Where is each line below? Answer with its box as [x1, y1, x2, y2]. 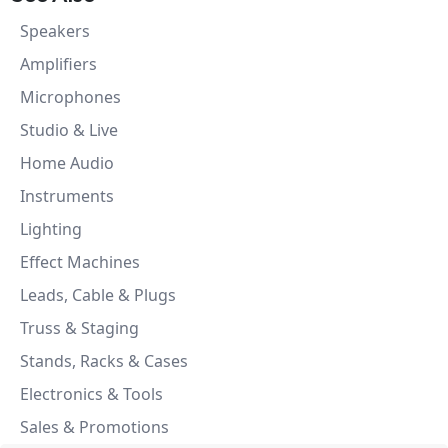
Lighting [20, 218, 82, 240]
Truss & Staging [20, 317, 139, 339]
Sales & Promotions [20, 416, 169, 438]
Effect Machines [20, 251, 140, 273]
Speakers [20, 20, 90, 42]
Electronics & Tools [20, 383, 163, 405]
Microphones [20, 86, 121, 108]
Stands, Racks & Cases [20, 350, 188, 372]
